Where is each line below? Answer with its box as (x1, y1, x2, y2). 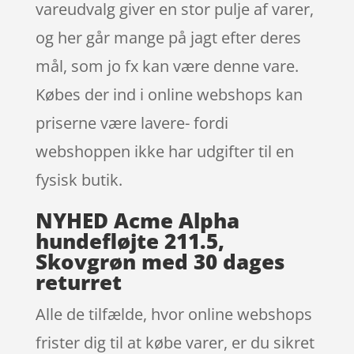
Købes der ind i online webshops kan (35, 84, 303, 106)
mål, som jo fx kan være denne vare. (35, 55, 299, 77)
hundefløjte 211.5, (35, 227, 224, 256)
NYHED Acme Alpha (35, 206, 239, 235)
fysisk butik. (35, 169, 122, 191)
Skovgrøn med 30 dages (35, 247, 284, 277)
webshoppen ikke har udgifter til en (35, 141, 294, 163)
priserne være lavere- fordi (35, 112, 228, 134)
